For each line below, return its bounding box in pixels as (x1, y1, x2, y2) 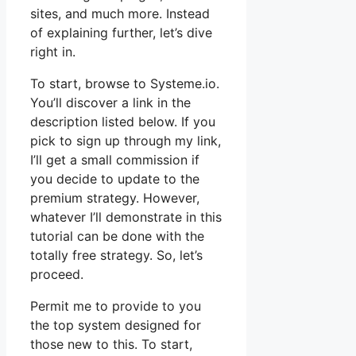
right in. (30, 43, 75, 60)
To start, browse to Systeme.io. (30, 75, 219, 91)
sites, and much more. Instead (30, 5, 210, 21)
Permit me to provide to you (30, 297, 201, 314)
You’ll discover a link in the (30, 94, 191, 110)
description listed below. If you (30, 113, 215, 130)
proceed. (30, 265, 83, 282)
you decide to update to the (30, 170, 199, 187)
